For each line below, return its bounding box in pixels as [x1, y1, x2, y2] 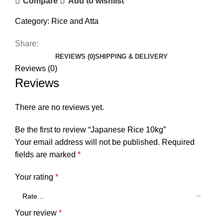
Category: [15, 17, 49, 26]
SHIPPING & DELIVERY [95, 53, 168, 61]
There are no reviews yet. [15, 103, 104, 112]
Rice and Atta [51, 17, 99, 26]
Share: [15, 39, 38, 48]
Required [162, 138, 195, 147]
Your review [15, 209, 59, 218]
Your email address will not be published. [15, 138, 160, 147]
